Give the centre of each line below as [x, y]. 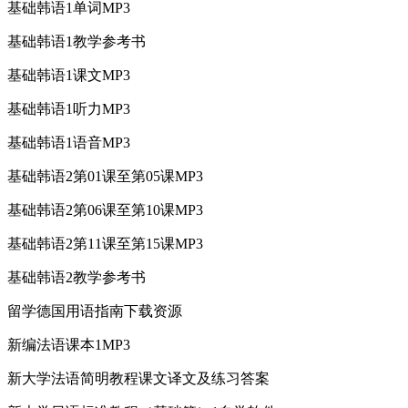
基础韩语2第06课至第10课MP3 [105, 209]
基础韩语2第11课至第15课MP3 [105, 243]
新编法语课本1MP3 [69, 344]
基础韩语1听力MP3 [69, 108]
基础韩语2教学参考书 [76, 277]
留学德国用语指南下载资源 [95, 311]
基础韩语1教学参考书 [76, 41]
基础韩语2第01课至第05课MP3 [105, 176]
